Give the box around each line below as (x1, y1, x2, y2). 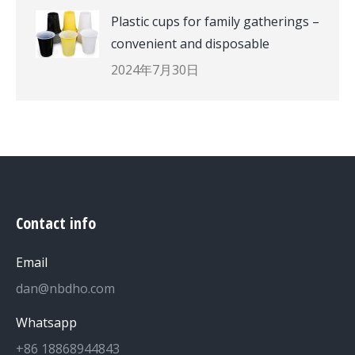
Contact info (16, 212, 96, 234)
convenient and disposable (111, 35, 269, 52)
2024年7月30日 (111, 61, 199, 78)
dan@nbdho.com (16, 280, 115, 297)
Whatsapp (16, 314, 77, 331)
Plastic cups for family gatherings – (111, 13, 319, 30)
